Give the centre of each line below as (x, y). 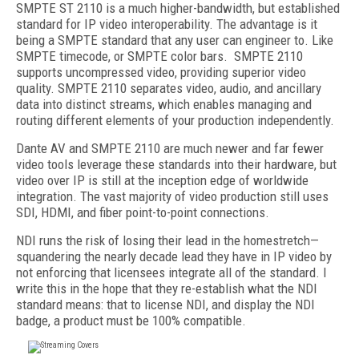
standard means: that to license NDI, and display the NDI (165, 305)
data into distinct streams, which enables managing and (164, 104)
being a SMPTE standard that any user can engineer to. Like (175, 40)
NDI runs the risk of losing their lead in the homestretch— (167, 240)
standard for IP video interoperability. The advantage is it (167, 24)
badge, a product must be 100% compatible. (131, 321)
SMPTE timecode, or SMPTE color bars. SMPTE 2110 (159, 56)
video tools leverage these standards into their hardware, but (176, 164)
